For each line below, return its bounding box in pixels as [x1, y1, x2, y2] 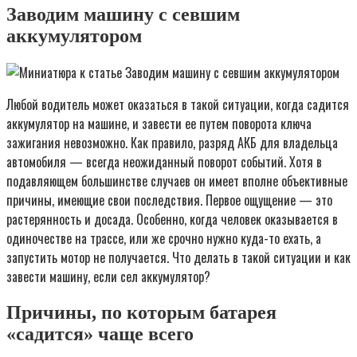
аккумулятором [6, 25, 142, 46]
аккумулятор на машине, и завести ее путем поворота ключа [6, 113, 312, 133]
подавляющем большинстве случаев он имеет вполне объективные [6, 171, 347, 190]
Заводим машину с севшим [6, 3, 240, 25]
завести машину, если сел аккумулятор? [6, 266, 210, 286]
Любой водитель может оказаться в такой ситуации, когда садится [6, 94, 349, 114]
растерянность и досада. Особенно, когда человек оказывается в [6, 209, 338, 229]
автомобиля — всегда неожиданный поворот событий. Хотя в [6, 151, 322, 171]
